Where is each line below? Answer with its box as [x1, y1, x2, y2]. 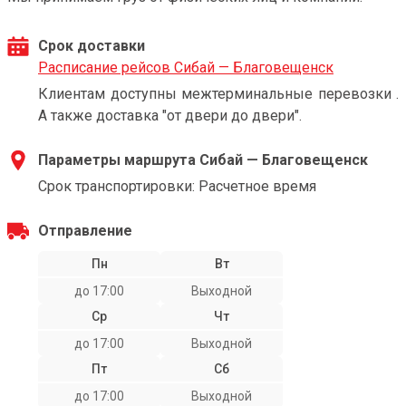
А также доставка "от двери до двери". [38, 107, 302, 124]
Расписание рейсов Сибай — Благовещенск [38, 59, 333, 76]
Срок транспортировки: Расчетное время [38, 178, 316, 195]
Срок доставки [38, 37, 145, 54]
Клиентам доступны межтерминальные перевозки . [38, 85, 399, 102]
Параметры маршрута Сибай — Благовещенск [38, 151, 368, 169]
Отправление [38, 222, 132, 239]
